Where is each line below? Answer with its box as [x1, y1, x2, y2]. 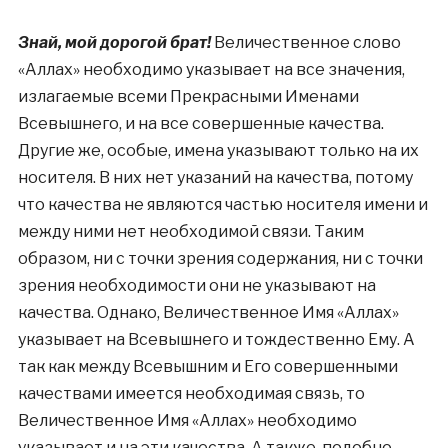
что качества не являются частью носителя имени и [17, 195, 428, 214]
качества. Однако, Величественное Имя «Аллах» [17, 303, 399, 322]
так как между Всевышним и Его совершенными [17, 357, 398, 376]
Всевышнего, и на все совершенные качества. [17, 114, 384, 133]
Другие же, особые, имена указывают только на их [17, 141, 419, 160]
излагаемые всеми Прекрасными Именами [17, 87, 359, 106]
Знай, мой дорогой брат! [17, 33, 211, 52]
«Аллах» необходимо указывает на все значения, [17, 60, 405, 79]
